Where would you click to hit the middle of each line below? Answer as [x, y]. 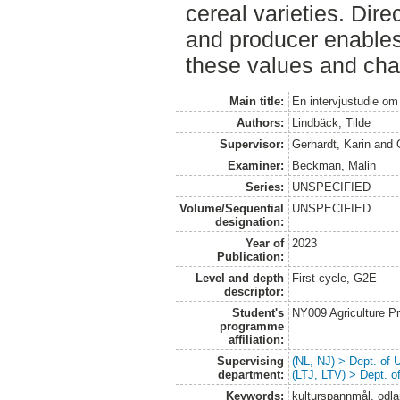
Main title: [256, 101]
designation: [249, 221]
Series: [264, 187]
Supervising [250, 361]
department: [250, 374]
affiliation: [256, 339]
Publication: [250, 256]
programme [251, 326]
